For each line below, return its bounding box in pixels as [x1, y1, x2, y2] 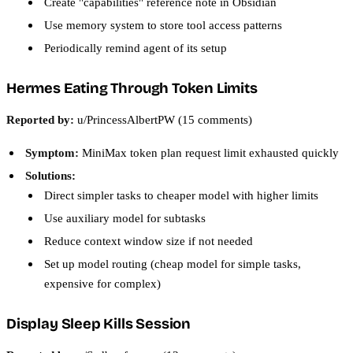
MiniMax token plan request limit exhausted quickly [79, 146, 339, 160]
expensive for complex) [44, 277, 161, 291]
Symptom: [25, 146, 79, 160]
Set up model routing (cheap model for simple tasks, [44, 257, 301, 271]
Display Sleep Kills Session [6, 315, 191, 333]
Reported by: [6, 113, 74, 127]
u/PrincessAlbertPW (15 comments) [74, 113, 252, 127]
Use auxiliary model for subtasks [44, 211, 206, 225]
